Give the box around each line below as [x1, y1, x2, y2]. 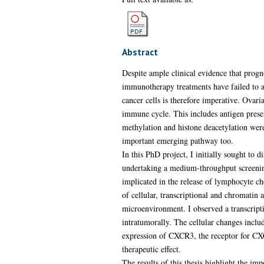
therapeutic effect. [121, 243, 181, 255]
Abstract [121, 45, 158, 58]
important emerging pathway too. [121, 134, 233, 146]
